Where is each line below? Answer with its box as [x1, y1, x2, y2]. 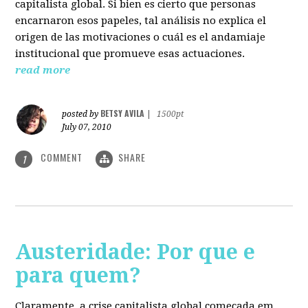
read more [15, 64, 71, 77]
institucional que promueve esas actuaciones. [15, 47, 245, 60]
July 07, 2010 [62, 122, 112, 133]
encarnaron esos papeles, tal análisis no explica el [15, 14, 267, 27]
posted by [62, 109, 101, 120]
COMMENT [38, 150, 86, 165]
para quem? [15, 263, 142, 287]
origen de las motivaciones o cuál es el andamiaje [15, 31, 266, 44]
